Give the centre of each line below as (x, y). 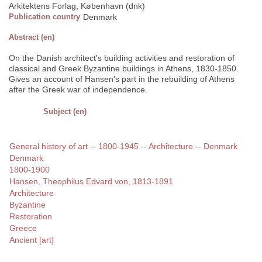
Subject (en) (65, 112)
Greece (23, 228)
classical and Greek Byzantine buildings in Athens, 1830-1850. (124, 69)
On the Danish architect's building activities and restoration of (122, 58)
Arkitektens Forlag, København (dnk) (77, 6)
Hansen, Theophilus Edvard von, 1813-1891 (91, 182)
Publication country (44, 17)
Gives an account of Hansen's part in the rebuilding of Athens (122, 79)
